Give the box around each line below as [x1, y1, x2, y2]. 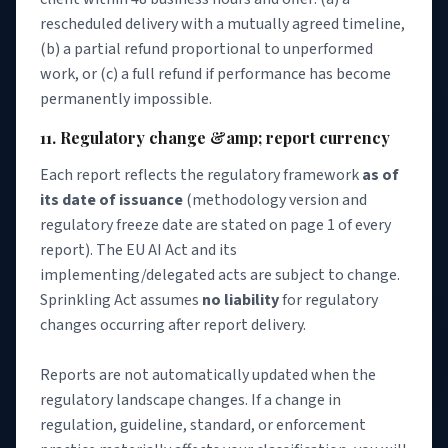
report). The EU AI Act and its [40, 239, 237, 262]
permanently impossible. [40, 87, 212, 110]
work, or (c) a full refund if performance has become [40, 62, 391, 85]
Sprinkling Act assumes [40, 289, 202, 312]
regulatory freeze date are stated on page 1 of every [40, 214, 391, 237]
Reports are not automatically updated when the [40, 364, 376, 387]
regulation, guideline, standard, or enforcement [40, 414, 366, 437]
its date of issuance [40, 189, 183, 212]
